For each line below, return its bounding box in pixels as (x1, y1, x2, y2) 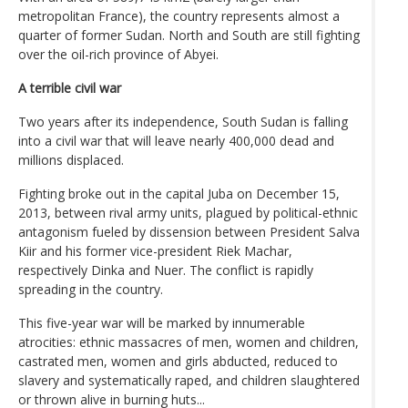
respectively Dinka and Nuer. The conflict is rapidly (18, 260, 313, 279)
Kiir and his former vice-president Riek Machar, (18, 241, 292, 260)
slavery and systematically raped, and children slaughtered (18, 371, 360, 389)
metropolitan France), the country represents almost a (18, 6, 340, 25)
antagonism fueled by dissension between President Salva (18, 222, 360, 240)
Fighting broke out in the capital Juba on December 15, (18, 184, 340, 202)
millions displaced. (18, 150, 124, 168)
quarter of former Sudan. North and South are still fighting (18, 25, 360, 44)
